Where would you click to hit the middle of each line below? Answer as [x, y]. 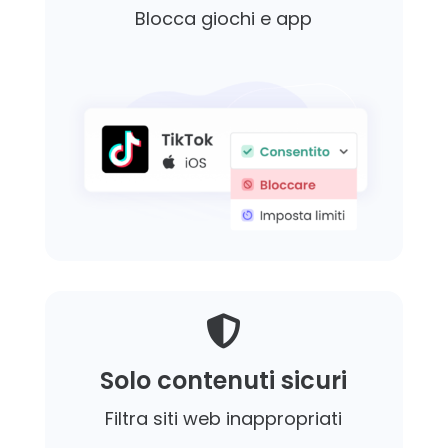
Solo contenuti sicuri [224, 381]
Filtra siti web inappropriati [224, 419]
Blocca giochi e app [224, 19]
